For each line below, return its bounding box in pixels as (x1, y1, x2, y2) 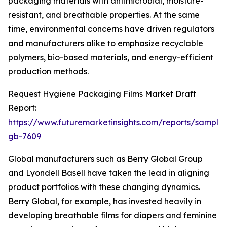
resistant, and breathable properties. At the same (8, 10, 200, 20)
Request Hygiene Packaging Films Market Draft (8, 89, 196, 99)
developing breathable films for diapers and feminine (8, 210, 217, 221)
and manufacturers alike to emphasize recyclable (8, 38, 203, 49)
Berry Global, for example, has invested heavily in (8, 196, 201, 207)
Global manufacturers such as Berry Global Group (8, 154, 203, 164)
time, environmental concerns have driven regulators (8, 24, 214, 34)
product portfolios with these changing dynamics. (8, 182, 200, 193)
